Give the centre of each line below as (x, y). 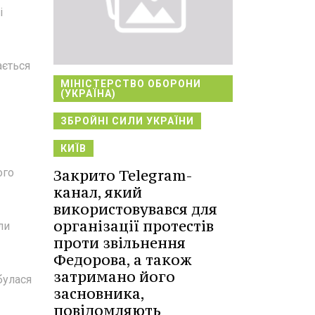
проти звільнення (120, 243)
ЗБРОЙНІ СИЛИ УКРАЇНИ (127, 121)
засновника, (99, 293)
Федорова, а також (123, 259)
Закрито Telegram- (123, 175)
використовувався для (135, 209)
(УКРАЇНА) (88, 93)
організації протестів (134, 226)
